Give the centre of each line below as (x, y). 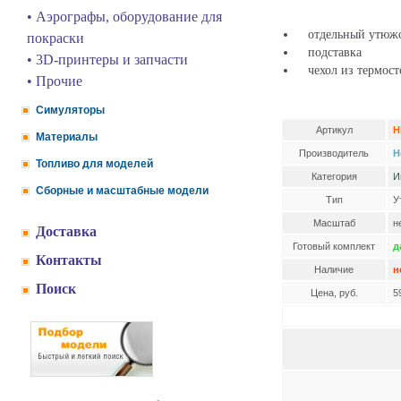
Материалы (67, 137)
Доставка (66, 231)
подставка (329, 52)
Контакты (69, 260)
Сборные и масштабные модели (122, 191)
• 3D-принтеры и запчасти (107, 60)
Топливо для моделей (94, 164)
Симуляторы (70, 110)
